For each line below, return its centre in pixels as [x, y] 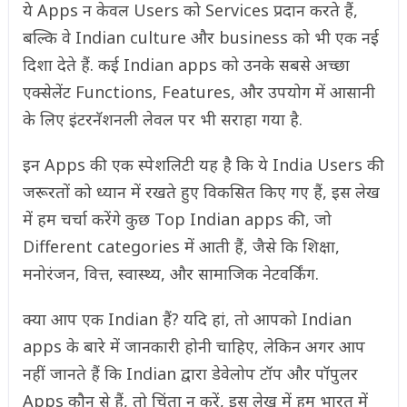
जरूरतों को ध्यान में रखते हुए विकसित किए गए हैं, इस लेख [201, 192]
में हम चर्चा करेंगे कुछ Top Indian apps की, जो [177, 219]
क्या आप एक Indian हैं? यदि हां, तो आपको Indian [187, 319]
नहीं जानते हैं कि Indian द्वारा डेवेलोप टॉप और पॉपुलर [190, 373]
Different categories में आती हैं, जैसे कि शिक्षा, [181, 246]
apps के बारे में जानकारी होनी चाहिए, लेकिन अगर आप [194, 346]
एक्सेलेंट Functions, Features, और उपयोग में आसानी [199, 92]
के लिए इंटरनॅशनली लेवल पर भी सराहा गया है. [162, 119]
